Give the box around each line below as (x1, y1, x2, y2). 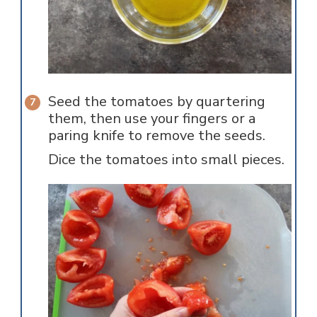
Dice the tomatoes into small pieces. (47, 150, 284, 170)
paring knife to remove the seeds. (47, 126, 265, 146)
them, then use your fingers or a (47, 109, 255, 129)
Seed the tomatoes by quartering (47, 92, 265, 112)
